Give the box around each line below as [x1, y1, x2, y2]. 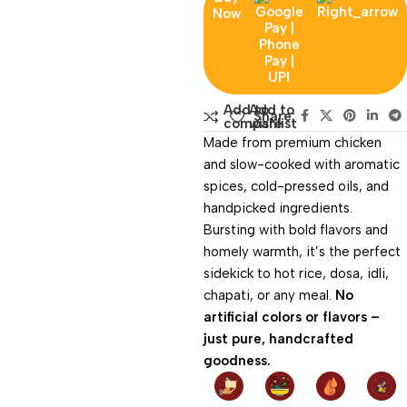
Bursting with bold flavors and [203, 222, 388, 238]
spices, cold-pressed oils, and [203, 178, 389, 194]
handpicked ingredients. [203, 200, 352, 216]
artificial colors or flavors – [203, 309, 380, 325]
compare [223, 115, 283, 132]
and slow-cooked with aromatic [203, 156, 400, 173]
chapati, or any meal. [203, 287, 335, 303]
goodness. [203, 352, 271, 369]
